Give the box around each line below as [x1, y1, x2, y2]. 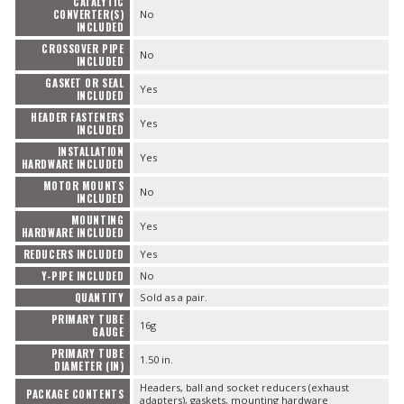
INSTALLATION [57, 144, 124, 160]
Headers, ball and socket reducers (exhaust [139, 381, 349, 395]
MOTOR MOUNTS [42, 179, 124, 194]
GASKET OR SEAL [45, 76, 124, 91]
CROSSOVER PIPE [41, 41, 124, 57]
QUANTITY [74, 290, 124, 306]
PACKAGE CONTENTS [26, 387, 124, 402]
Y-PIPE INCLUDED [41, 269, 124, 284]
